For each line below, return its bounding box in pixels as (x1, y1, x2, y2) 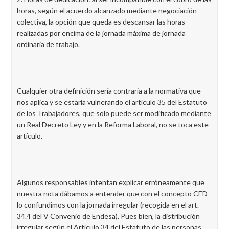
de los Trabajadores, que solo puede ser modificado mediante (17, 109, 211, 118)
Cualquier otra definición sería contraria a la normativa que (17, 86, 201, 95)
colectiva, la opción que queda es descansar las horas (17, 17, 185, 26)
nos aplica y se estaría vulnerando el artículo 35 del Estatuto (17, 98, 207, 106)
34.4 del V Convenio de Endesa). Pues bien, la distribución (17, 212, 200, 220)
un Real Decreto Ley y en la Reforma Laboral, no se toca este (17, 120, 209, 129)
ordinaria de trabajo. (17, 40, 80, 49)
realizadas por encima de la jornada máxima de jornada (17, 29, 186, 37)
